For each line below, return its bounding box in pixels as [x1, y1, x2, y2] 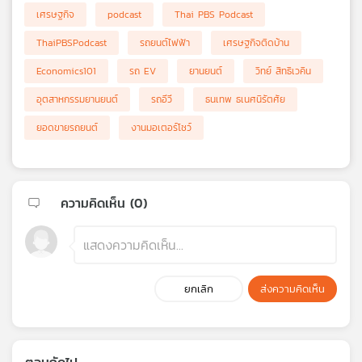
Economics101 [36, 64, 96, 79]
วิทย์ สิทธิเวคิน [255, 64, 311, 79]
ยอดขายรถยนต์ [36, 120, 98, 136]
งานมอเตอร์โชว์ [131, 120, 192, 136]
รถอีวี [151, 92, 172, 107]
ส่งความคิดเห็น [260, 281, 325, 297]
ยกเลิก [184, 281, 213, 297]
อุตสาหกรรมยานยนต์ [36, 92, 118, 107]
